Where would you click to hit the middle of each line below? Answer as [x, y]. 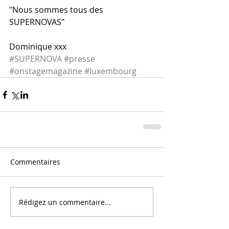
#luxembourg [110, 71]
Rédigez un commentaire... [65, 202]
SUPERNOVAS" [38, 22]
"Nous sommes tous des [57, 10]
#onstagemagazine [46, 71]
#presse [79, 59]
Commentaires [35, 162]
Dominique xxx [38, 47]
